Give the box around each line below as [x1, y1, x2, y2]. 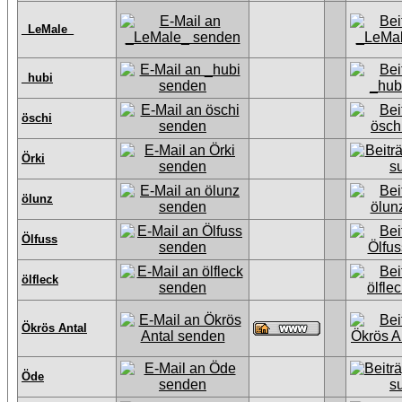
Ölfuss [22, 232, 57, 246]
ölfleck [22, 273, 58, 286]
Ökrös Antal [22, 321, 87, 335]
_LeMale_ [22, 22, 74, 36]
